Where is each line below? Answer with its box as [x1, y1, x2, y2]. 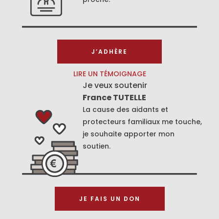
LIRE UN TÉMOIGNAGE [73, 68, 146, 79]
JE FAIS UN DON [79, 194, 140, 203]
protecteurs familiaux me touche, [83, 116, 202, 127]
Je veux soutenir [83, 79, 148, 91]
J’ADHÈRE [91, 47, 128, 56]
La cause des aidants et [83, 104, 169, 114]
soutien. [83, 141, 111, 151]
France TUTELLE [83, 91, 147, 103]
